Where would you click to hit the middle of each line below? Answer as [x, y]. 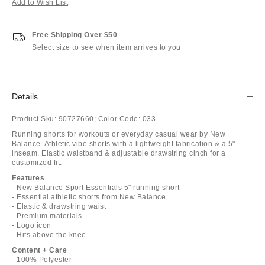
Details [25, 96]
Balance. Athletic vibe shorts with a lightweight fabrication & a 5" [124, 143]
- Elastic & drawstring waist [59, 206]
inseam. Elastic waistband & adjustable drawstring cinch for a [119, 153]
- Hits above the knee [49, 235]
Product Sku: [34, 119]
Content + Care [39, 250]
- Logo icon [32, 225]
